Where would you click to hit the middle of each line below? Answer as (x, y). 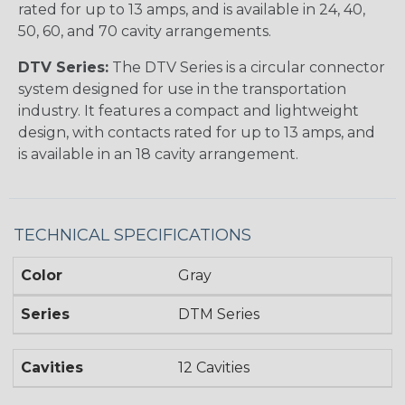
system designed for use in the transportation (182, 89)
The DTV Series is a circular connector (247, 68)
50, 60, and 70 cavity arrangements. (145, 32)
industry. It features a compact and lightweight (188, 111)
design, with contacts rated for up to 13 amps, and (197, 133)
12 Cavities (214, 368)
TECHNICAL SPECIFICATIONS (132, 235)
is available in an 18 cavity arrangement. (158, 155)
